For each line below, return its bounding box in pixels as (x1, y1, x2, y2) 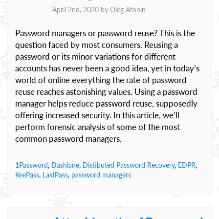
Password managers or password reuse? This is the (15, 28, 195, 38)
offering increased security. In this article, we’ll (15, 110, 179, 120)
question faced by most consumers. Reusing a (15, 40, 178, 50)
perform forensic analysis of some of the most (15, 122, 180, 132)
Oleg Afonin (110, 5, 146, 14)
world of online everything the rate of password (15, 75, 187, 85)
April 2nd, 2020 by (52, 5, 110, 14)
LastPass (43, 171, 68, 179)
